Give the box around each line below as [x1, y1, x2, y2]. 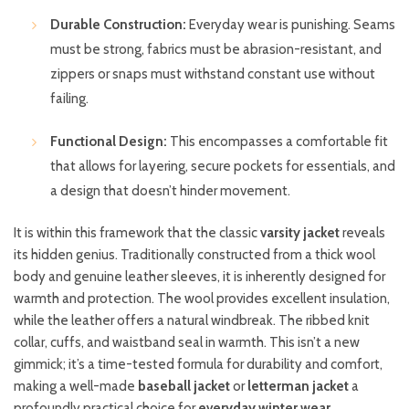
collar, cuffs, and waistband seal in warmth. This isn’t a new [14, 334, 360, 351]
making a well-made [14, 378, 138, 395]
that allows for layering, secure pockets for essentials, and [50, 158, 395, 175]
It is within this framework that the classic [14, 225, 260, 242]
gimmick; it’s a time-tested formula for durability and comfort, [14, 356, 383, 373]
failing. [50, 90, 89, 108]
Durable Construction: [50, 16, 186, 34]
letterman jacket [247, 378, 349, 395]
